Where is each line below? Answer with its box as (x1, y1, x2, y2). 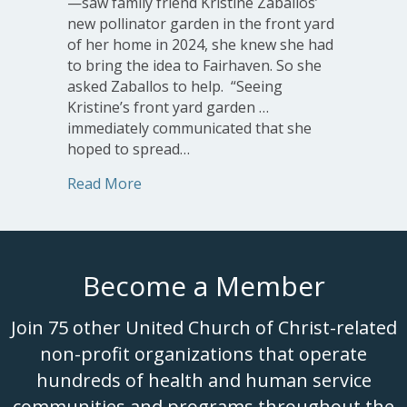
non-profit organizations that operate (40, 341, 367, 366)
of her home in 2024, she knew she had (67, 34, 333, 55)
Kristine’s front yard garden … (67, 96, 269, 117)
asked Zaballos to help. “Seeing (67, 75, 283, 96)
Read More (67, 173, 142, 194)
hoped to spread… (67, 138, 190, 159)
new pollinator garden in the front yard (67, 13, 334, 34)
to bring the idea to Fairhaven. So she (67, 55, 322, 75)
